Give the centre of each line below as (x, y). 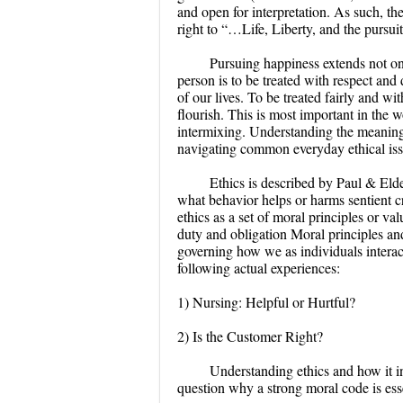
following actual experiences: (259, 268)
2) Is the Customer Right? (250, 336)
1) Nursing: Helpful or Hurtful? (266, 302)
